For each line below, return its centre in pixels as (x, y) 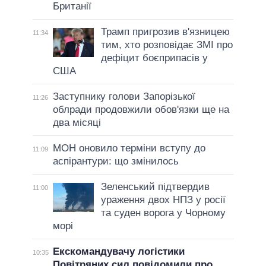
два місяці (77, 123)
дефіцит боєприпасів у (154, 58)
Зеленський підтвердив (155, 187)
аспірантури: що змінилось (115, 161)
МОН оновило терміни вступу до (129, 148)
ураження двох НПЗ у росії (163, 200)
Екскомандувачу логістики (118, 251)
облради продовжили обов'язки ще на (141, 110)
